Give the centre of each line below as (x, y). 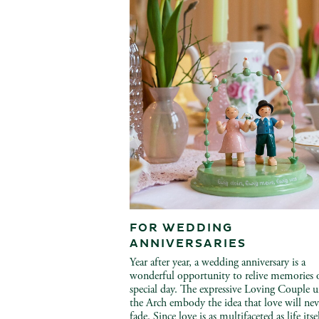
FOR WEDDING (181, 228)
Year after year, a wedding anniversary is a (218, 262)
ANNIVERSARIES (188, 244)
